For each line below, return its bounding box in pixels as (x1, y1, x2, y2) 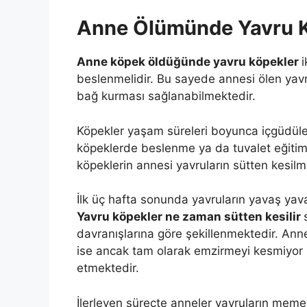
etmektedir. (77, 261, 139, 275)
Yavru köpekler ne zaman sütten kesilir (77, 210, 304, 224)
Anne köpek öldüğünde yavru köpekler (77, 55, 302, 69)
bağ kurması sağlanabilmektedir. (77, 89, 256, 103)
